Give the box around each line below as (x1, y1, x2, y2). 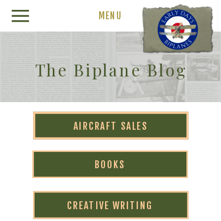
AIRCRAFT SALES (73, 120, 148, 132)
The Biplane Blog (35, 58, 187, 80)
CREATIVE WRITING (67, 199, 153, 211)
